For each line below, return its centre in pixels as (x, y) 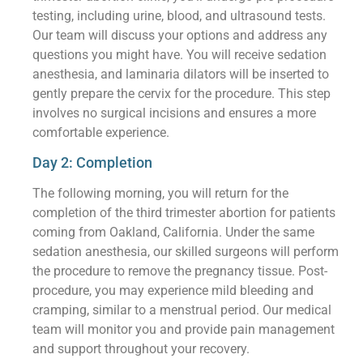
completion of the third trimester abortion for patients (184, 213)
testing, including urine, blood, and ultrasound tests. (179, 16)
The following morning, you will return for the (161, 194)
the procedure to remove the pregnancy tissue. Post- (180, 271)
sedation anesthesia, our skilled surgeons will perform (186, 252)
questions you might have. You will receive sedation (180, 55)
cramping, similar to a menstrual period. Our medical (182, 310)
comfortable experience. (101, 133)
